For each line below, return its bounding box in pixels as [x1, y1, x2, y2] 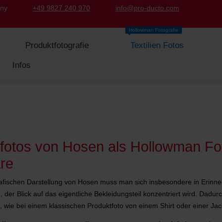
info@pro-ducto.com [115, 4, 179, 12]
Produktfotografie [25, 40, 89, 50]
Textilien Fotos [130, 40, 184, 50]
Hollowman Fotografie [128, 27, 178, 33]
